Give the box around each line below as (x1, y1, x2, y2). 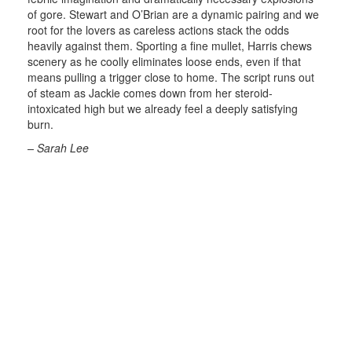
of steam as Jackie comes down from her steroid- (27, 84, 273, 101)
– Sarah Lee (27, 139, 89, 156)
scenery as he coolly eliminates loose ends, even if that (27, 53, 301, 69)
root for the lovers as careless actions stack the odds (27, 21, 289, 38)
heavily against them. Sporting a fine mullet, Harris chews (27, 37, 312, 53)
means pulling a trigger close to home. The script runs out (27, 68, 314, 85)
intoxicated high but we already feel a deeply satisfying (27, 100, 298, 116)
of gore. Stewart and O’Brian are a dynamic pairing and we (27, 5, 319, 22)
